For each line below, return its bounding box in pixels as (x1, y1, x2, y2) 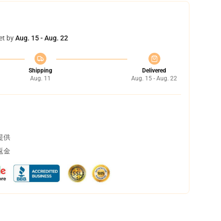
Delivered (142, 67, 166, 74)
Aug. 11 (30, 75, 51, 82)
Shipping (28, 67, 52, 74)
